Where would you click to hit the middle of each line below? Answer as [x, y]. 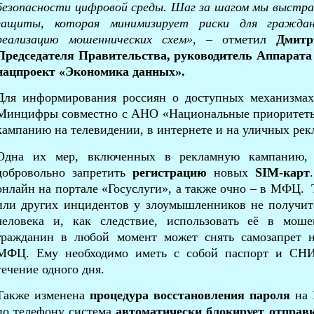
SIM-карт [282, 172]
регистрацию [170, 172]
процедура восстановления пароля [190, 295]
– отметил [236, 39]
